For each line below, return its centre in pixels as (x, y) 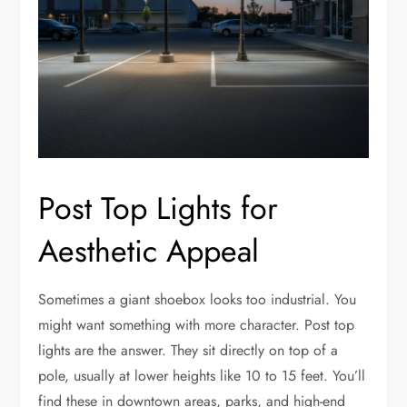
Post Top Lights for (159, 209)
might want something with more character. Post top (197, 325)
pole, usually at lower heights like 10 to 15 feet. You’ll (202, 376)
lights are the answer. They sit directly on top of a (189, 351)
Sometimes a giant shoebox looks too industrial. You (198, 300)
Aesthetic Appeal (149, 252)
